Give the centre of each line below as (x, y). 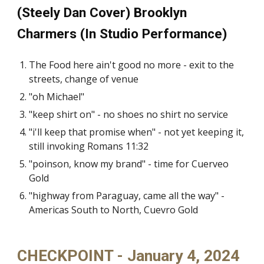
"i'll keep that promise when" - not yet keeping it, (137, 132)
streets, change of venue (84, 79)
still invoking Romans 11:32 (89, 146)
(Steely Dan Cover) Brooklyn (102, 13)
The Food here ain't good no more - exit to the (132, 65)
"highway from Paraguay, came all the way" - (127, 196)
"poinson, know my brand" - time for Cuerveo (129, 164)
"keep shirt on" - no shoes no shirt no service (129, 114)
